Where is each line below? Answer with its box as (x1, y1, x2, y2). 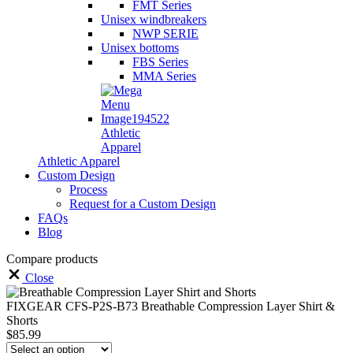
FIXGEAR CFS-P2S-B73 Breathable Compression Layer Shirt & (6, 299, 335, 313)
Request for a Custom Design (69, 196, 216, 210)
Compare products (6, 251, 98, 266)
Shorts (6, 313, 38, 327)
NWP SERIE (132, 26, 199, 40)
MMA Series (132, 69, 196, 83)
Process (69, 182, 107, 196)
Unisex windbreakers (101, 12, 206, 26)
